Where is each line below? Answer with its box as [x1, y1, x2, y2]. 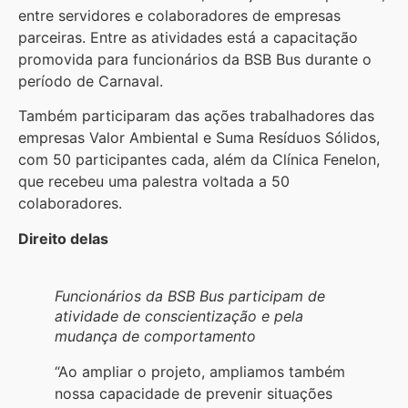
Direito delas [18, 229, 108, 248]
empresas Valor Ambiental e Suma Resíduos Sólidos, [18, 128, 380, 148]
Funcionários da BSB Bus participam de [55, 286, 325, 305]
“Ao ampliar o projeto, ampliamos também [55, 362, 345, 381]
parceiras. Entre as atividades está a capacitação [18, 27, 358, 46]
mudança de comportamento [55, 326, 260, 345]
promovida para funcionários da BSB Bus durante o [18, 49, 372, 68]
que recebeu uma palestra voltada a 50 [18, 172, 290, 191]
